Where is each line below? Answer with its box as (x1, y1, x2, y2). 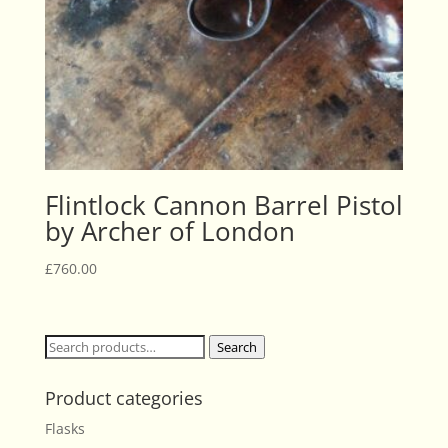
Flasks (44, 418, 85, 438)
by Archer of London (44, 212, 295, 249)
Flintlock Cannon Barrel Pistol (44, 186, 403, 223)
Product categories (44, 385, 203, 410)
